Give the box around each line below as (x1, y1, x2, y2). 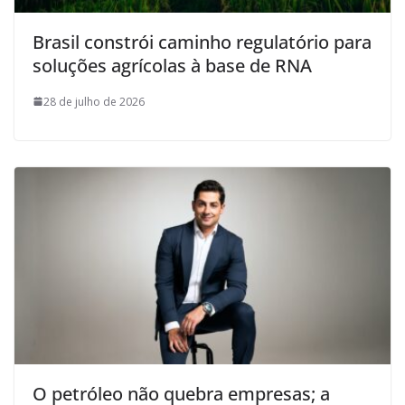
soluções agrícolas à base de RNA (33, 52, 312, 78)
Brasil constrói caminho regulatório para (33, 29, 372, 54)
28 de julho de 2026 (43, 93, 145, 109)
